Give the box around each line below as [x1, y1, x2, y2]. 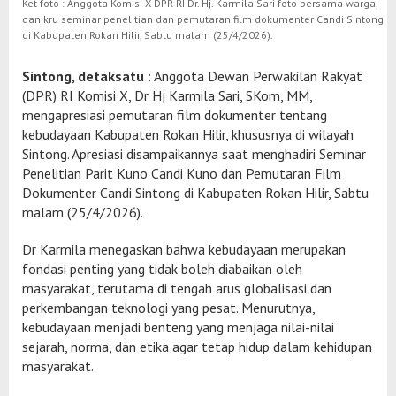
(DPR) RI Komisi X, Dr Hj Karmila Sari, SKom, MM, [22, 86, 312, 104]
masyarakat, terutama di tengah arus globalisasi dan [22, 278, 331, 297]
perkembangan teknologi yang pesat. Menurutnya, [22, 298, 315, 316]
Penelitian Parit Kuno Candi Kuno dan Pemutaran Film [22, 164, 341, 182]
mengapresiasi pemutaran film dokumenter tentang [22, 105, 327, 124]
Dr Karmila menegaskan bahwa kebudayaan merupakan [22, 240, 346, 258]
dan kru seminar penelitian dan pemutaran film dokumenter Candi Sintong [22, 11, 384, 26]
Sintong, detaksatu [22, 66, 144, 85]
